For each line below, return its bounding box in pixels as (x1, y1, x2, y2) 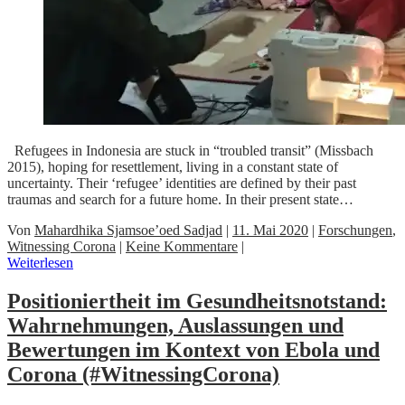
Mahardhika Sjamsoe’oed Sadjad (34, 221, 222, 238)
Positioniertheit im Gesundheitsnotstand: (7, 288, 387, 313)
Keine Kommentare (126, 238, 238, 254)
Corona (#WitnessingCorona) (7, 362, 279, 386)
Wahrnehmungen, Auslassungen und (7, 313, 344, 337)
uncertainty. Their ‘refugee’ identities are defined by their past (7, 174, 356, 191)
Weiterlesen (7, 254, 73, 270)
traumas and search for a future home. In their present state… (7, 191, 353, 207)
